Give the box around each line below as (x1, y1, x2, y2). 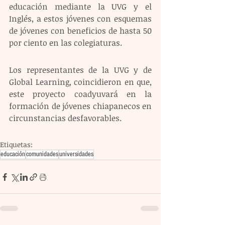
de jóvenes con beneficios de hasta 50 (9, 25, 152, 36)
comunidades (26, 150, 58, 158)
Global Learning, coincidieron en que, (9, 76, 152, 87)
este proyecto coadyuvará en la (9, 88, 152, 99)
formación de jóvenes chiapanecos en (9, 100, 152, 111)
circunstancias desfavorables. (9, 113, 122, 124)
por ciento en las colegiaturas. (9, 37, 124, 48)
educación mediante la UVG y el (9, 1, 152, 12)
